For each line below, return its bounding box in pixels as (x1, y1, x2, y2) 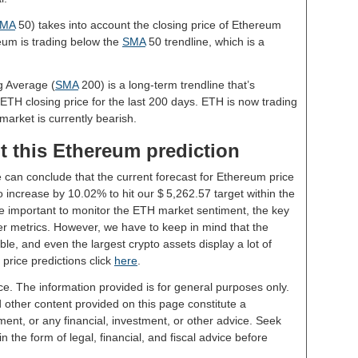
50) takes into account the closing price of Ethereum (15, 18, 281, 31)
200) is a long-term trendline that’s (78, 78, 255, 91)
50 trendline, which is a (145, 35, 265, 48)
